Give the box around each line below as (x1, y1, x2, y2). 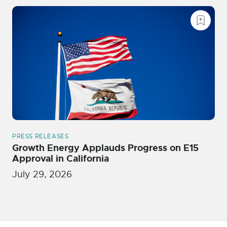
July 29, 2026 (12, 169, 72, 180)
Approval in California (12, 153, 109, 165)
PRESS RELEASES (12, 132, 69, 141)
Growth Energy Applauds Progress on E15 (12, 142, 199, 155)
